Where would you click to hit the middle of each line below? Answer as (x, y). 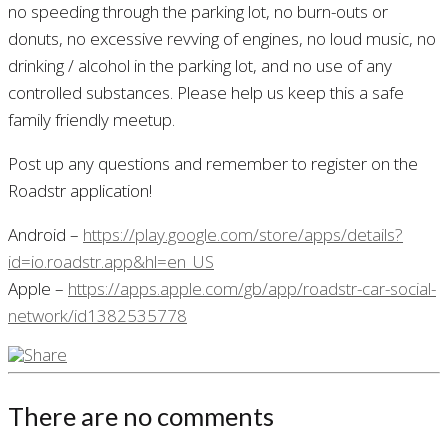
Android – (45, 234)
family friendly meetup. (91, 119)
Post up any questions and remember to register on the (213, 163)
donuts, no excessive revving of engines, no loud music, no (222, 38)
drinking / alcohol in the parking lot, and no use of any (200, 65)
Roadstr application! (80, 190)
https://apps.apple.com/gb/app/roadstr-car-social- (252, 288)
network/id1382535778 (97, 315)
